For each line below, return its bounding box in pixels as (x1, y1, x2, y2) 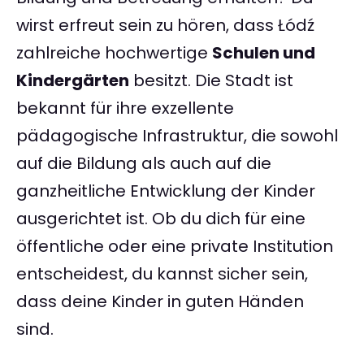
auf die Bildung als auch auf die (16, 152, 271, 175)
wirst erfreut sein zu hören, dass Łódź (16, 14, 314, 37)
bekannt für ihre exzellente (16, 97, 234, 120)
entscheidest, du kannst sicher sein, (16, 262, 308, 286)
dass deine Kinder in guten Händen (16, 290, 304, 314)
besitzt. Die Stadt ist (129, 69, 293, 93)
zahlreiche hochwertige (16, 41, 212, 65)
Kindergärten (16, 69, 129, 93)
